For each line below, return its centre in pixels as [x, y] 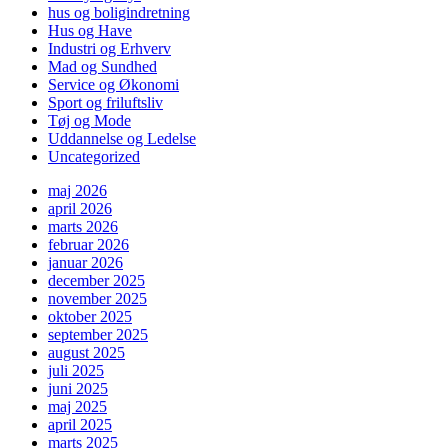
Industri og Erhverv [109, 48]
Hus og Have [90, 30]
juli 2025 [76, 370]
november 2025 [97, 298]
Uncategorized [94, 156]
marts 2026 [83, 226]
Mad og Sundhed [102, 66]
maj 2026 [77, 190]
